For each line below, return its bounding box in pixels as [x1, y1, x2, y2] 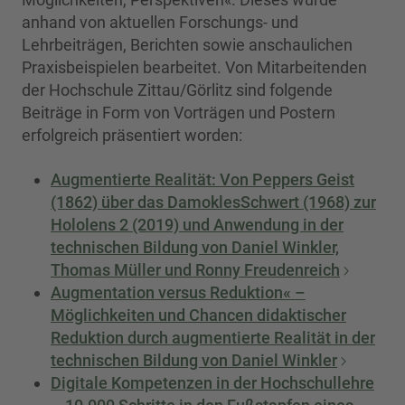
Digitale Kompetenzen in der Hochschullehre [51, 372, 374, 392]
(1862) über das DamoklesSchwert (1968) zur [51, 192, 376, 212]
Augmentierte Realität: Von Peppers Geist [51, 169, 354, 189]
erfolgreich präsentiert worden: [22, 125, 242, 145]
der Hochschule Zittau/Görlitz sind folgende [22, 80, 333, 99]
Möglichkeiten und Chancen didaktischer [51, 305, 346, 325]
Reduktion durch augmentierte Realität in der [51, 327, 375, 347]
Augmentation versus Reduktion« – [51, 282, 306, 302]
